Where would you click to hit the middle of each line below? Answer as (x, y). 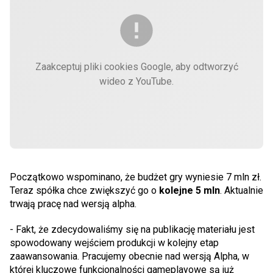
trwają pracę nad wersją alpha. (73, 204)
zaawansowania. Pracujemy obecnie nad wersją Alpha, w (129, 256)
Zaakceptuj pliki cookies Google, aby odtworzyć (136, 66)
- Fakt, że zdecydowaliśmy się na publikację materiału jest (132, 229)
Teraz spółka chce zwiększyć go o (84, 190)
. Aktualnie (242, 190)
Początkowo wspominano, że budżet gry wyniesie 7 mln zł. (136, 177)
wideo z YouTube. (136, 81)
